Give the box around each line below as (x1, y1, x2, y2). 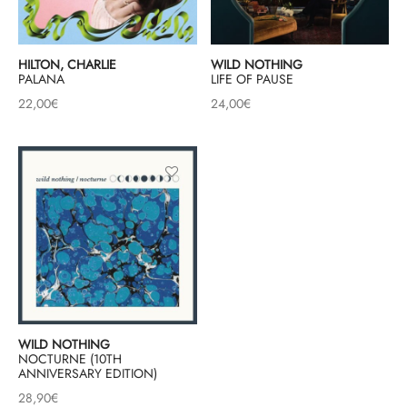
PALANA (18, 70, 65, 89)
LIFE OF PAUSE (210, 70, 293, 89)
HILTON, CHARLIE (18, 55, 116, 74)
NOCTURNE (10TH (18, 350, 122, 369)
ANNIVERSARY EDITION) (18, 364, 157, 383)
